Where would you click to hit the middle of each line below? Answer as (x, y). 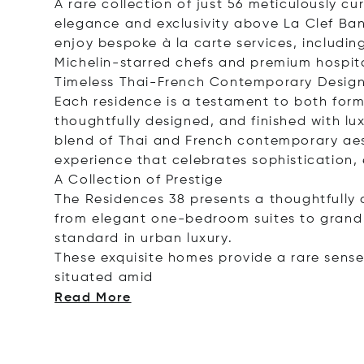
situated (84, 278)
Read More (93, 298)
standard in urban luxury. (144, 239)
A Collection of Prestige (139, 180)
